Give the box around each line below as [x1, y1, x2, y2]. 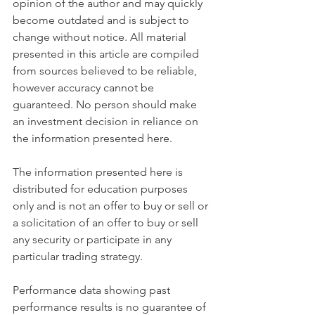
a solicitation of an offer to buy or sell [13, 216, 201, 230]
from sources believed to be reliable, [13, 64, 200, 78]
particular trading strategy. [13, 250, 143, 264]
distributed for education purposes [13, 182, 191, 196]
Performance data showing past [13, 283, 173, 297]
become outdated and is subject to [13, 13, 192, 27]
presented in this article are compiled [13, 47, 202, 61]
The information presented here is [13, 165, 186, 179]
